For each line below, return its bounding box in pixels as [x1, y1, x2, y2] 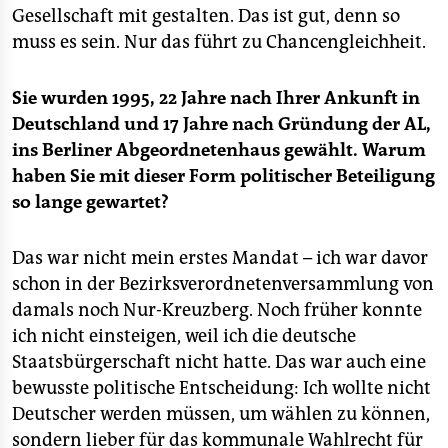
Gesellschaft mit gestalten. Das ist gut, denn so [12, 5, 400, 27]
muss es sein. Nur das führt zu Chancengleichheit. [12, 31, 426, 53]
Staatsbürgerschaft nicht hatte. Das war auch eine [12, 351, 426, 373]
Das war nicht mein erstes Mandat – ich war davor [12, 247, 428, 269]
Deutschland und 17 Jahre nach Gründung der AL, [12, 113, 431, 135]
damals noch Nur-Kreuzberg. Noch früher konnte [12, 299, 422, 321]
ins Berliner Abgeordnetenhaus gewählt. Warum [12, 139, 426, 161]
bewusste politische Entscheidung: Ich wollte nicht [12, 377, 431, 399]
